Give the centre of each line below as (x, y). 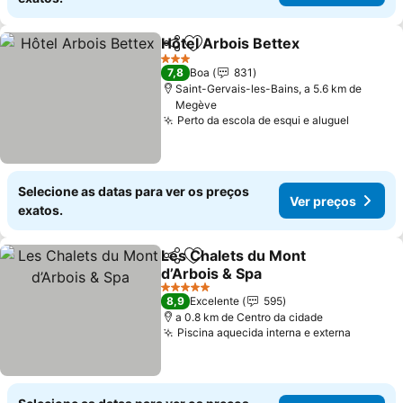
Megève (197, 105)
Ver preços (323, 201)
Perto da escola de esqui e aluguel (264, 120)
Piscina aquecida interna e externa (264, 332)
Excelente (215, 301)
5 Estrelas (185, 293)
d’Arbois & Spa (212, 273)
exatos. (40, 210)
